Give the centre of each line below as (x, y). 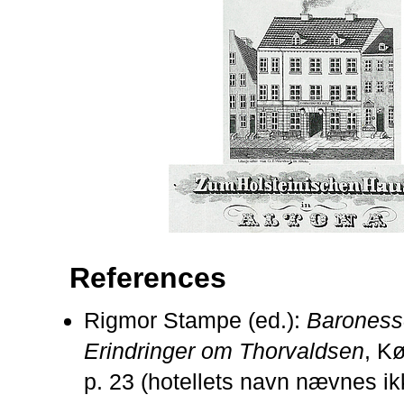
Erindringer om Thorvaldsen (224, 350)
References (148, 277)
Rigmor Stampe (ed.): (195, 320)
